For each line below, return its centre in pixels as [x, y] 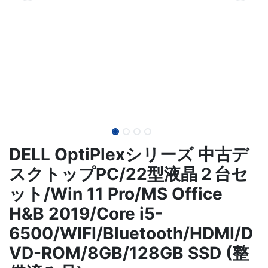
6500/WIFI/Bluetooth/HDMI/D [131, 233]
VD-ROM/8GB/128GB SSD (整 [129, 253]
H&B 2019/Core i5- [86, 214]
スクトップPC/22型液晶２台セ [129, 174]
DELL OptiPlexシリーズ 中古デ [129, 154]
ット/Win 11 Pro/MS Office [116, 194]
